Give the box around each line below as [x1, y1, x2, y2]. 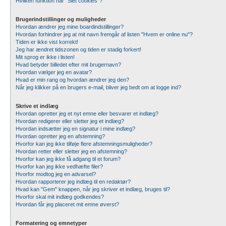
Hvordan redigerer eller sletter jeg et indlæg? [16, 118, 124, 124]
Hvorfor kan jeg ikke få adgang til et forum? [16, 156, 121, 162]
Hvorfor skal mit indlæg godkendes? [16, 194, 104, 200]
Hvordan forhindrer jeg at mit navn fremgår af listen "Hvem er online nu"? [16, 31, 193, 37]
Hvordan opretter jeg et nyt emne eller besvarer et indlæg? [16, 110, 158, 117]
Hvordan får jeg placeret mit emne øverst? [16, 201, 119, 207]
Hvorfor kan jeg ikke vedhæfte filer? [16, 163, 103, 169]
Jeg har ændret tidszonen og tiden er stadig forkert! [16, 46, 141, 52]
